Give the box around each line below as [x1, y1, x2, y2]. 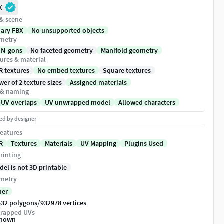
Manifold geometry [101, 46, 158, 55]
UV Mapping [80, 139, 116, 148]
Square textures [103, 66, 151, 75]
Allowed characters [118, 98, 175, 107]
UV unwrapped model [45, 98, 110, 107]
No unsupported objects [31, 26, 104, 35]
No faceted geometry [30, 46, 93, 55]
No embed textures [37, 66, 95, 75]
